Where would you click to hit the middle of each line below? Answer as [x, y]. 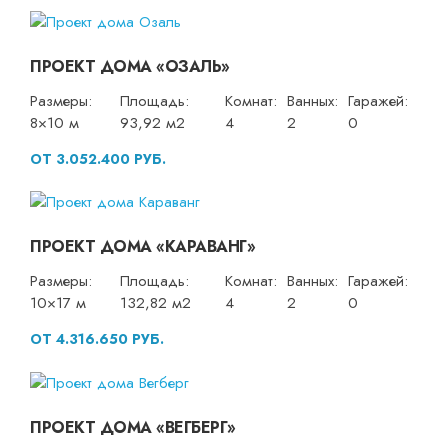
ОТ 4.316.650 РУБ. [97, 339]
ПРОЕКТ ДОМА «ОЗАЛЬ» [130, 66]
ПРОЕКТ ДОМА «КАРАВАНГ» [142, 247]
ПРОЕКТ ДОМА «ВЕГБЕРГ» [133, 427]
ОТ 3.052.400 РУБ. [98, 158]
